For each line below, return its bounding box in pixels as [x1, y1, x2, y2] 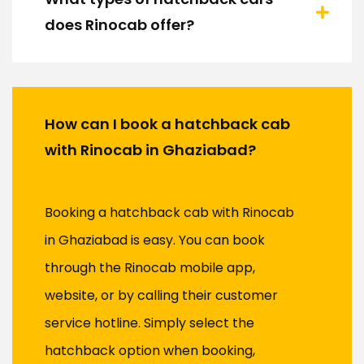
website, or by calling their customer [45, 286, 278, 305]
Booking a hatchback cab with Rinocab [45, 203, 294, 223]
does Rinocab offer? [45, 15, 194, 36]
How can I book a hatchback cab [45, 114, 290, 135]
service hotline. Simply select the [45, 314, 254, 333]
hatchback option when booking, [45, 341, 255, 361]
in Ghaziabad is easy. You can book [45, 231, 265, 250]
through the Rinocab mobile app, [45, 258, 255, 278]
